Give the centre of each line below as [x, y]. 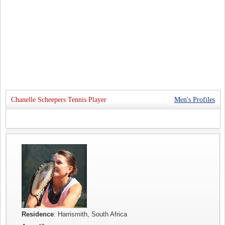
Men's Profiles [194, 100]
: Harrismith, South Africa [91, 214]
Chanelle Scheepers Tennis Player [59, 100]
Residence [38, 214]
